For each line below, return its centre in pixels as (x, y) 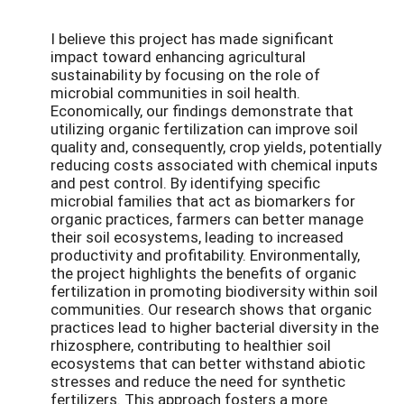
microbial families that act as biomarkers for (203, 200)
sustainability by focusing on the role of (185, 74)
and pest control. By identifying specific (185, 182)
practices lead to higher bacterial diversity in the (215, 326)
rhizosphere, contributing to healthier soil (191, 344)
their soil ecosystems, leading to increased (197, 236)
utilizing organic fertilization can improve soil (204, 128)
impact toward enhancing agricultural (178, 56)
